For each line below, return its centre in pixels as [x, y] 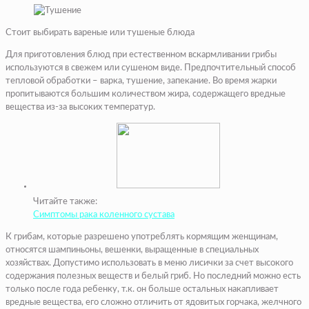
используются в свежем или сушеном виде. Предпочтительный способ [151, 68]
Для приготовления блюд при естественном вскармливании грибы [141, 55]
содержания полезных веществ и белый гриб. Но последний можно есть [153, 277]
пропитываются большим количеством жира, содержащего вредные [146, 94]
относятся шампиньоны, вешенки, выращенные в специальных [132, 250]
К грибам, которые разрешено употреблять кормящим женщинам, [142, 237]
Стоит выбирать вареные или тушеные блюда [100, 33]
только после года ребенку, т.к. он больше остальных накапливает [142, 290]
